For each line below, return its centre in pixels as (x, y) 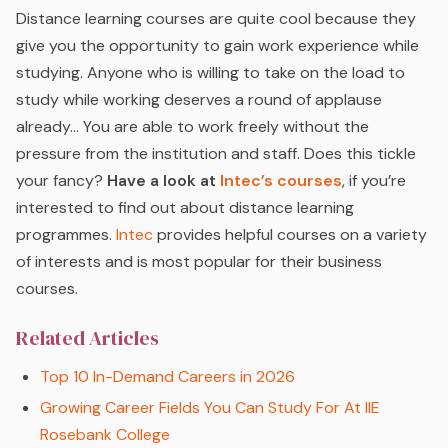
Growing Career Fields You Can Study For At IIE (210, 407)
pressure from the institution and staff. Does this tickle (216, 154)
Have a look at (161, 181)
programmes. (66, 235)
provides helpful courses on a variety (290, 235)
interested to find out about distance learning (185, 208)
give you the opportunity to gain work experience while (217, 46)
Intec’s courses (279, 181)
